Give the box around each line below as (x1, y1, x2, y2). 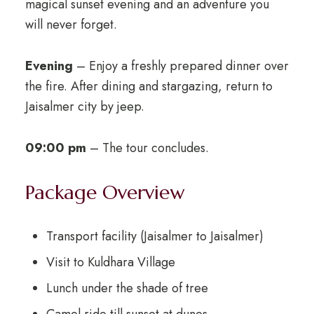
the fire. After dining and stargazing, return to (25, 77, 273, 96)
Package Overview (25, 180, 184, 205)
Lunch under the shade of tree (46, 279, 208, 298)
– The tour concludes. (86, 139, 209, 158)
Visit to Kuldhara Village (46, 253, 175, 272)
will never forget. (25, 15, 117, 34)
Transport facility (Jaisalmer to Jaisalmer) (46, 227, 264, 246)
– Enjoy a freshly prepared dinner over (72, 57, 289, 76)
